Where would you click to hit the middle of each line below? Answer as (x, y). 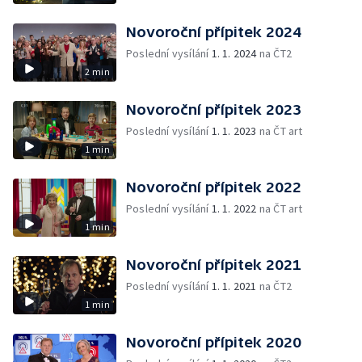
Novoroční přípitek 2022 (214, 187)
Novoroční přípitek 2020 (214, 342)
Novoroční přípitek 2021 (214, 265)
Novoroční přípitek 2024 (214, 32)
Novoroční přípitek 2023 (214, 109)
